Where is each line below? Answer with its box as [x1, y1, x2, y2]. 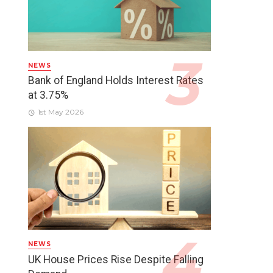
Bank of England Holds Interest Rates [28, 74, 204, 87]
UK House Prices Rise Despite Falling [28, 253, 204, 266]
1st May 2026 [37, 107, 83, 117]
